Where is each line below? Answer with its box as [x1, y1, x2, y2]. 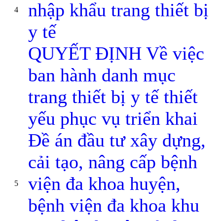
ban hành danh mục [28, 65, 176, 85]
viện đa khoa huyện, [28, 173, 181, 194]
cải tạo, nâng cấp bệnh [28, 151, 197, 172]
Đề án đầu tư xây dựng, [28, 130, 206, 150]
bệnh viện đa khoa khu [28, 195, 199, 216]
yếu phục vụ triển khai [28, 108, 198, 129]
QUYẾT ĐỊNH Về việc [28, 43, 204, 64]
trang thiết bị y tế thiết [28, 86, 198, 107]
